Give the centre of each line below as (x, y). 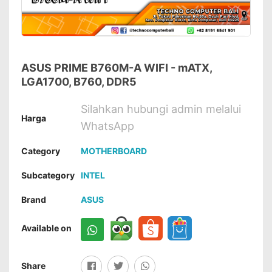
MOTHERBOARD (114, 151)
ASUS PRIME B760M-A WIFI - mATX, (117, 68)
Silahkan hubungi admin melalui (161, 109)
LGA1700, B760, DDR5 (79, 82)
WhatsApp (107, 126)
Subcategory (48, 175)
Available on (46, 228)
